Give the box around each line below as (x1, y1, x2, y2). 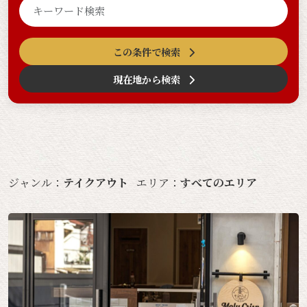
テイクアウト (63, 175, 128, 191)
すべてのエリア (180, 175, 257, 191)
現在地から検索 (112, 71, 183, 86)
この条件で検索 (112, 44, 183, 59)
